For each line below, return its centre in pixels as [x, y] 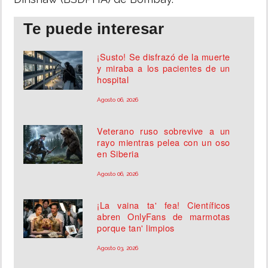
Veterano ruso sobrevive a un [164, 131]
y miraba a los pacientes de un [164, 68]
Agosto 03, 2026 [118, 248]
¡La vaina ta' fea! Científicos [164, 205]
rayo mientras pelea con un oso [164, 142]
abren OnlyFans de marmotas [164, 217]
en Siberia [118, 154]
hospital [113, 80]
